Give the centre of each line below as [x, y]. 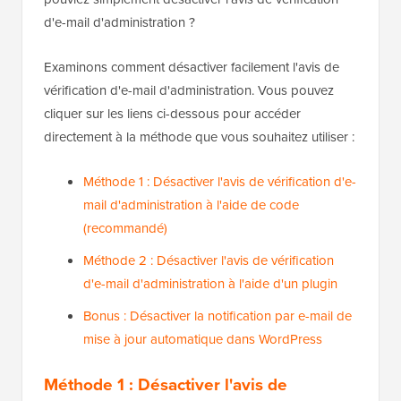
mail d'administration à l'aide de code [191, 205]
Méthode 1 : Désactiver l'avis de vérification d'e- [220, 181]
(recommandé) [125, 228]
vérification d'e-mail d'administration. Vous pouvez [189, 90]
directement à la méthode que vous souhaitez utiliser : [199, 137]
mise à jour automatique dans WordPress [203, 339]
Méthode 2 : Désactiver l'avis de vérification [209, 260]
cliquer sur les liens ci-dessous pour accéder [172, 113]
